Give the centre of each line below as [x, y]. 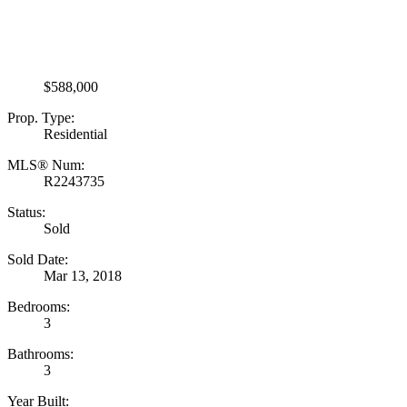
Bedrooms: [39, 306]
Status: [26, 212]
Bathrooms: [40, 353]
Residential [75, 134]
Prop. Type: [41, 117]
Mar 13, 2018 [83, 275]
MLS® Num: [46, 164]
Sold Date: [38, 259]
